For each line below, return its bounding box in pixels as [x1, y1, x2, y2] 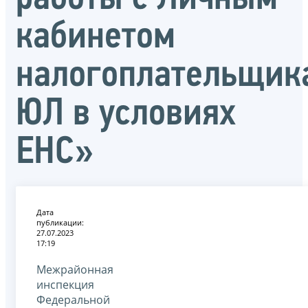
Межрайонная [36, 261, 113, 277]
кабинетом [16, 18, 175, 57]
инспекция [36, 276, 94, 292]
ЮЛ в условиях [16, 95, 236, 134]
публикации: [36, 217, 84, 228]
